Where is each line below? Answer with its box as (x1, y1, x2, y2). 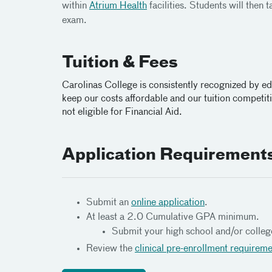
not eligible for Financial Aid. (62, 107, 182, 117)
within (62, 1, 89, 11)
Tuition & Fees (62, 55, 178, 71)
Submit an (86, 198, 131, 208)
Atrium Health (89, 1, 147, 11)
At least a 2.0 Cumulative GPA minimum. (86, 212, 259, 222)
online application (131, 198, 205, 208)
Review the (86, 244, 135, 254)
